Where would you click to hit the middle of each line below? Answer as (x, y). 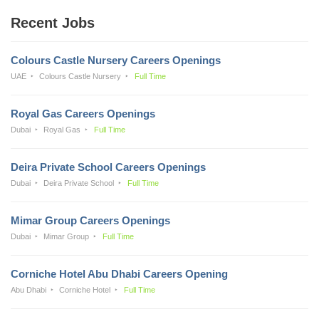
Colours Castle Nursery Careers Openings (116, 60)
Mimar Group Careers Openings (90, 220)
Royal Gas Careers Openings (83, 113)
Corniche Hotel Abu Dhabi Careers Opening (119, 273)
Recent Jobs (53, 22)
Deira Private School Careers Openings (108, 167)
